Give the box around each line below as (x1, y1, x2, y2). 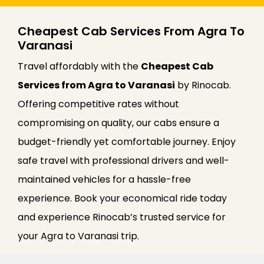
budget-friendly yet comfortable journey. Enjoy (18, 134, 236, 148)
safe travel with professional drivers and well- (18, 153, 229, 167)
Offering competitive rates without (18, 97, 179, 111)
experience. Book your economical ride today (18, 191, 227, 205)
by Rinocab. (175, 78, 231, 92)
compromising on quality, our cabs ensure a (18, 115, 219, 130)
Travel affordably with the (18, 59, 141, 73)
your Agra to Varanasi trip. (18, 229, 139, 243)
